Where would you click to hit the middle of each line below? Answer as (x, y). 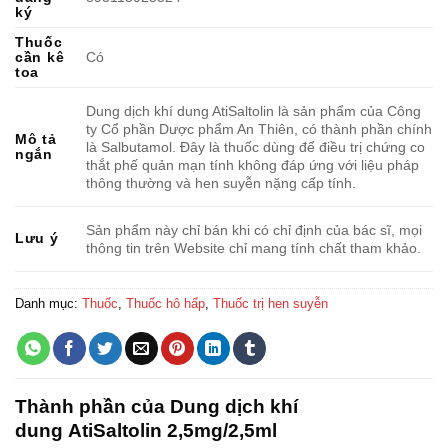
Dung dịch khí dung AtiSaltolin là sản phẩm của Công (254, 111)
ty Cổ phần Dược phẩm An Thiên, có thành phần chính (259, 129)
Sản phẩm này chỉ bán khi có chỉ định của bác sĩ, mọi (254, 230)
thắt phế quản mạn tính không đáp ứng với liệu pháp (253, 165)
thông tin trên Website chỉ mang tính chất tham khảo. (254, 248)
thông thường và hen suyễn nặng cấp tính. (221, 183)
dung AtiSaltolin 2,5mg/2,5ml (146, 431)
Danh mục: (48, 304)
